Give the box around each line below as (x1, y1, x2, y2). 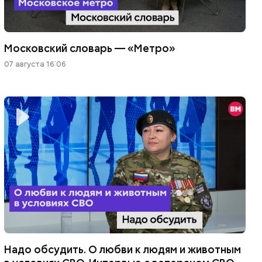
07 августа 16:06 (4, 59, 67, 70)
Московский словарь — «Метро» (4, 42, 176, 56)
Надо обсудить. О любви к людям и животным (4, 242, 242, 256)
